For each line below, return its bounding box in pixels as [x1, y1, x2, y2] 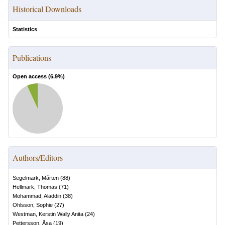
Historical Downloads [13, 4, 81, 14]
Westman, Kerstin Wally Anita [13, 211, 83, 217]
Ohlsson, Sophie [13, 202, 53, 208]
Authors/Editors [13, 152, 63, 163]
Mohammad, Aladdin [13, 193, 61, 199]
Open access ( [13, 73, 50, 79]
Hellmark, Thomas [13, 184, 57, 190]
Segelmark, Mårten [13, 175, 59, 181]
